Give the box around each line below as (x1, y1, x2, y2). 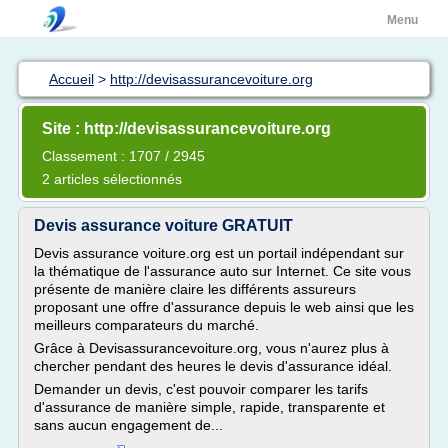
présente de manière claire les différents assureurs (34, 281, 356, 297)
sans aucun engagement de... (34, 417, 223, 433)
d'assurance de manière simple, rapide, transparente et (34, 399, 385, 415)
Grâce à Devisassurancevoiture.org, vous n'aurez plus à (34, 340, 389, 356)
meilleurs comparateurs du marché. (34, 317, 259, 333)
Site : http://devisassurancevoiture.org (42, 120, 331, 137)
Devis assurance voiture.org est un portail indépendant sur (34, 245, 404, 261)
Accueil (49, 71, 94, 87)
